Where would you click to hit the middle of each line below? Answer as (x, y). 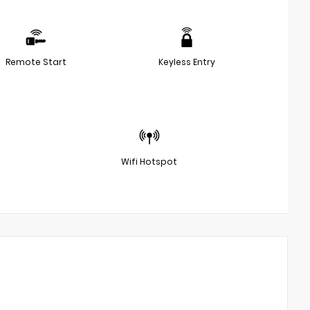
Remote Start (36, 62)
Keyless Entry (187, 62)
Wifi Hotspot (149, 161)
